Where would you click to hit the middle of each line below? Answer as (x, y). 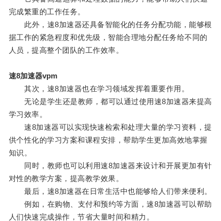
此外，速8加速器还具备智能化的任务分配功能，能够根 (110, 25)
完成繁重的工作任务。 (47, 12)
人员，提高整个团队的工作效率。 (66, 50)
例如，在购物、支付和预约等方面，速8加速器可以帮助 (110, 204)
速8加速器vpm (33, 76)
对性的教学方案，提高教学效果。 (66, 179)
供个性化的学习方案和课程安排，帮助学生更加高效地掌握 (108, 140)
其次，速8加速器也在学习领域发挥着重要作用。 (99, 89)
